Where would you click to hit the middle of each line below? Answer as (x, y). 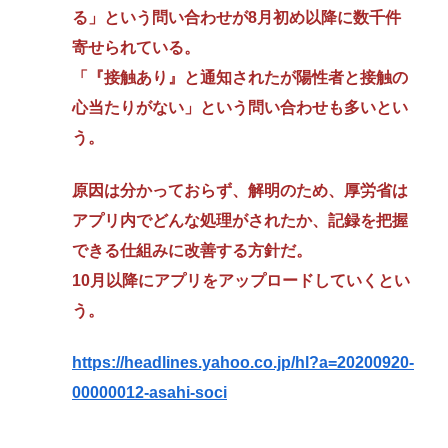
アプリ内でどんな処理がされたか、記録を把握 (240, 220)
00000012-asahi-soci (149, 393)
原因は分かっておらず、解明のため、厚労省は (240, 190)
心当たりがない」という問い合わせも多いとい (240, 108)
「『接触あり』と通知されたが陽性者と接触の (240, 78)
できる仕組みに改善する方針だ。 (192, 250)
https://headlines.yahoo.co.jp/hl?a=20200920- (243, 363)
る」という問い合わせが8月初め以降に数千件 (236, 18)
